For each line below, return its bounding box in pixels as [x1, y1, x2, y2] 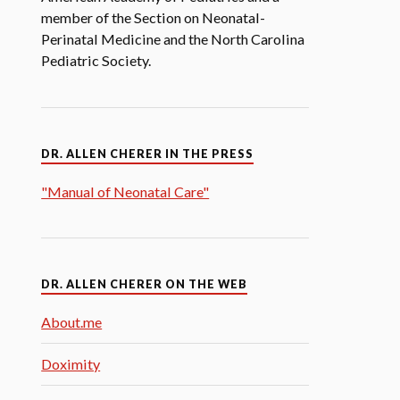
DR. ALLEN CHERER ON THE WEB [41, 278, 248, 291]
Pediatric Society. [41, 52, 152, 69]
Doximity [41, 355, 101, 372]
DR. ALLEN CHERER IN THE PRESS [41, 147, 254, 161]
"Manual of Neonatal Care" [41, 183, 210, 200]
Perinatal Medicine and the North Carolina [41, 30, 305, 47]
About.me [41, 313, 103, 330]
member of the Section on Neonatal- [41, 9, 266, 26]
